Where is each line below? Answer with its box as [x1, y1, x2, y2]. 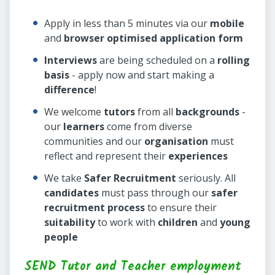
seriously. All [176, 171, 236, 185]
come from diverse [104, 120, 192, 134]
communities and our [44, 134, 144, 149]
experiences [168, 149, 228, 163]
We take [44, 171, 84, 185]
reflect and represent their [44, 149, 168, 163]
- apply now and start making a [69, 68, 214, 82]
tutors [104, 105, 135, 119]
